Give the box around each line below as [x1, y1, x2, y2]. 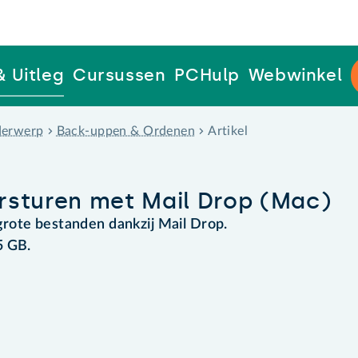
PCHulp [174, 65, 241, 86]
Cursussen [72, 65, 166, 86]
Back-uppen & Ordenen [56, 124, 196, 137]
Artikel [208, 124, 249, 137]
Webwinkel [248, 65, 343, 86]
